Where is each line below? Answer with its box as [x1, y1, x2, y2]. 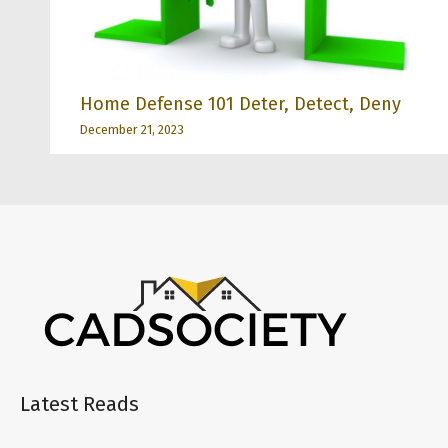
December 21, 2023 [80, 121, 184, 137]
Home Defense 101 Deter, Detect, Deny [80, 93, 401, 116]
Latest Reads [20, 392, 139, 417]
